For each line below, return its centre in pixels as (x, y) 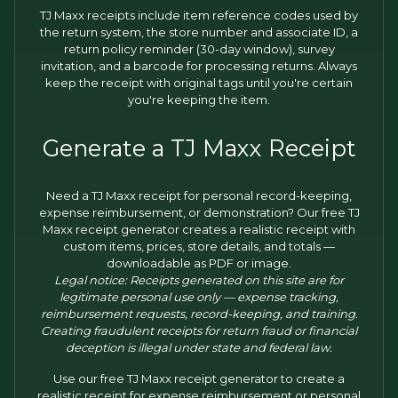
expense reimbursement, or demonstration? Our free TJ (199, 212)
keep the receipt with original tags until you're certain (199, 83)
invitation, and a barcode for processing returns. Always (199, 66)
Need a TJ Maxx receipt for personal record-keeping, (199, 195)
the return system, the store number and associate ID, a (199, 32)
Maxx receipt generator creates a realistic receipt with (199, 229)
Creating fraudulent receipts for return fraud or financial (199, 330)
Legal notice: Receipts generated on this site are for (199, 280)
